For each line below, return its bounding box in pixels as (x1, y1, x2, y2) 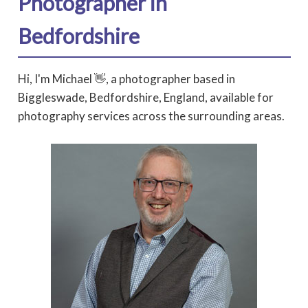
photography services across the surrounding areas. (17, 108, 285, 123)
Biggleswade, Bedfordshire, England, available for (17, 89, 274, 104)
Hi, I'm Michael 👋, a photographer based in (17, 71, 235, 86)
